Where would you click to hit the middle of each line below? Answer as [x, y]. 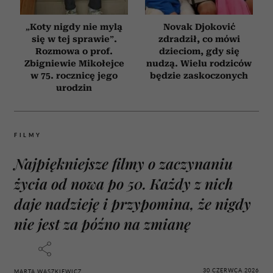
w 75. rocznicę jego [74, 75]
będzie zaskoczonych [199, 75]
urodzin [74, 87]
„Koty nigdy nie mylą [74, 27]
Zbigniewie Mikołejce [74, 63]
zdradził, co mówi [199, 39]
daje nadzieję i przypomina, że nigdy [133, 203]
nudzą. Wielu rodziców [199, 63]
